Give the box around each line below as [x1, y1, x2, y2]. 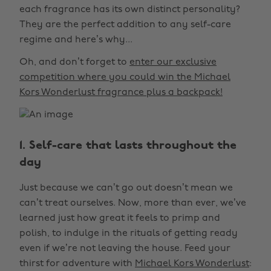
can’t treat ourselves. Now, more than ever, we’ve [19, 198, 246, 208]
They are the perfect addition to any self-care [19, 20, 231, 30]
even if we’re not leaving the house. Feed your [19, 244, 230, 253]
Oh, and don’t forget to [19, 57, 129, 67]
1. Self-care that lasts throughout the [19, 140, 237, 152]
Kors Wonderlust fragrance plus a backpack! [19, 88, 223, 97]
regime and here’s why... [19, 35, 132, 45]
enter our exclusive [129, 57, 217, 67]
